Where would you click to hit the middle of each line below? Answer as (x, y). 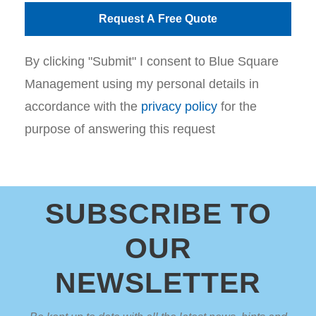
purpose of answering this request (120, 129)
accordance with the (83, 106)
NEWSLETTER (158, 282)
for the (237, 106)
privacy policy (179, 106)
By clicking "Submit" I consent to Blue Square (152, 61)
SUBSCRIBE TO (158, 213)
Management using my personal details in (142, 84)
